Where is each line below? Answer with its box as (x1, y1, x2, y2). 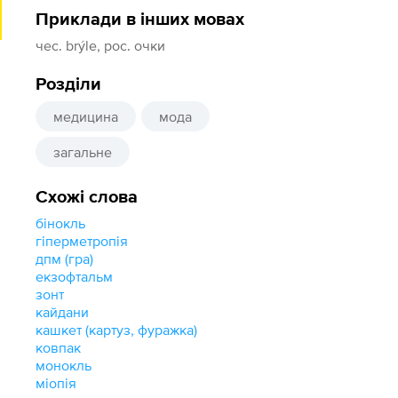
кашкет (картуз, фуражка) (36, 322, 198, 338)
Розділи (36, 76, 102, 93)
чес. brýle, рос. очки (36, 37, 166, 53)
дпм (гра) (36, 251, 94, 267)
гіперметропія (36, 233, 129, 249)
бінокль (36, 215, 86, 231)
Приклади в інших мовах (36, 11, 245, 28)
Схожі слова (36, 188, 139, 206)
